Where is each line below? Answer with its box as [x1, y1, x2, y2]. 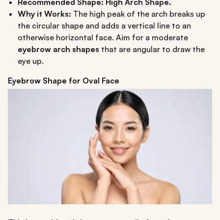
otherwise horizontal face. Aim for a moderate [18, 32, 188, 43]
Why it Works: [18, 9, 71, 19]
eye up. [18, 56, 44, 66]
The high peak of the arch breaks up [71, 9, 205, 19]
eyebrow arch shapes [18, 44, 99, 55]
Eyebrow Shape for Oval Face [8, 76, 119, 86]
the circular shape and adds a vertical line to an [18, 21, 191, 31]
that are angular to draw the [99, 44, 205, 55]
